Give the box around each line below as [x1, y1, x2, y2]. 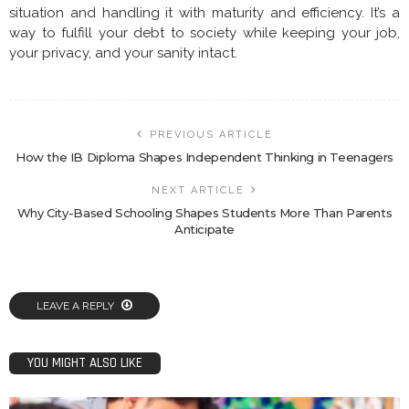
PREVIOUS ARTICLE [149, 128, 273, 141]
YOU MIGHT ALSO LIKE [27, 353, 142, 372]
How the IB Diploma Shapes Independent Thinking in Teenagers [16, 149, 393, 164]
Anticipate [173, 221, 236, 236]
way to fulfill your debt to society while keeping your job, [9, 24, 400, 41]
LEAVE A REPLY [37, 299, 117, 312]
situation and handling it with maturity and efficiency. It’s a [9, 4, 400, 21]
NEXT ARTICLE [152, 184, 245, 196]
